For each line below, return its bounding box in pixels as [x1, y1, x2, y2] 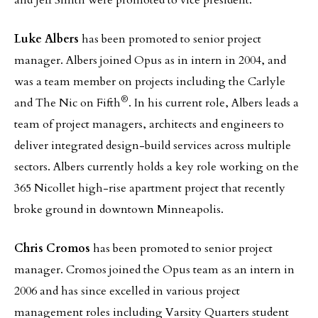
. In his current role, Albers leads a [128, 95, 299, 111]
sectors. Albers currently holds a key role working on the [14, 159, 299, 175]
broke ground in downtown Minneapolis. [14, 202, 224, 217]
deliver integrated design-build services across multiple [14, 138, 291, 153]
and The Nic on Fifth [14, 95, 121, 111]
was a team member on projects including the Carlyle [14, 74, 285, 89]
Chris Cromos [14, 241, 90, 256]
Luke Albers [14, 31, 79, 47]
